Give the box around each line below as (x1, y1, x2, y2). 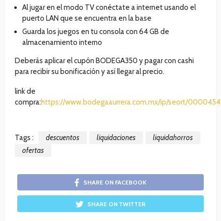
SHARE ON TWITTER (87, 200, 146, 208)
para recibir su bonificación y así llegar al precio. (15, 67, 164, 76)
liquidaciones (97, 133, 136, 143)
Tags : (15, 133, 34, 143)
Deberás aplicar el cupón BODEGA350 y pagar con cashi (15, 56, 194, 66)
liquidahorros (153, 133, 193, 143)
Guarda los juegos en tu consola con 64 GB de (22, 27, 169, 37)
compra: (15, 98, 41, 107)
